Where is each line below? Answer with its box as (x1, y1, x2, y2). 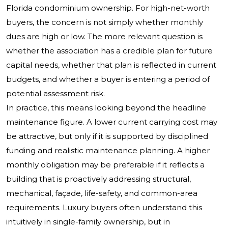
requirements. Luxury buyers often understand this (6, 203, 202, 213)
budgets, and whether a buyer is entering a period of (6, 74, 210, 84)
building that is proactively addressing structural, (6, 174, 191, 184)
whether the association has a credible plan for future (6, 46, 213, 56)
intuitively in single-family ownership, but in (6, 217, 170, 227)
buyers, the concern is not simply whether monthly (6, 17, 203, 27)
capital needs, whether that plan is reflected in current (6, 60, 216, 70)
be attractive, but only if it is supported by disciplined (6, 131, 208, 141)
